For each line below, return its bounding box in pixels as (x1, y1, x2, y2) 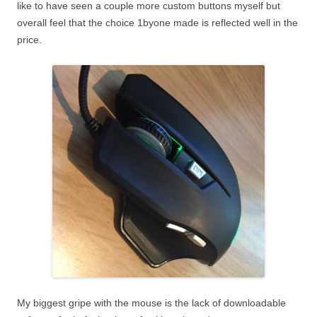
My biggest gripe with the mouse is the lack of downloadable (17, 296, 286, 309)
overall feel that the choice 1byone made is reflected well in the (17, 16, 298, 28)
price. (17, 33, 42, 45)
